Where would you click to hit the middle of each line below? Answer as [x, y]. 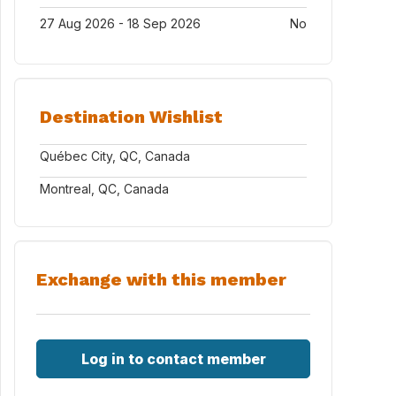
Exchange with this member [161, 279]
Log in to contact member [173, 359]
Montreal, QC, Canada [104, 189]
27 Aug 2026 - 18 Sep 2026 [120, 23]
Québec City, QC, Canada [115, 156]
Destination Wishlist [131, 117]
